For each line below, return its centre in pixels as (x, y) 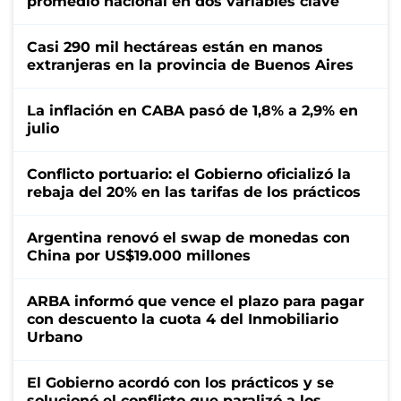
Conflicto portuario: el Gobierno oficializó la (189, 174)
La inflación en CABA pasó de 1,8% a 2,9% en (192, 110)
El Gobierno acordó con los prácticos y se (180, 382)
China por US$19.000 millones (139, 255)
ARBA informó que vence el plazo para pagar (196, 301)
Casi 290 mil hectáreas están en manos (175, 47)
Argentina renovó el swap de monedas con (188, 237)
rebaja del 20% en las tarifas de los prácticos (194, 192)
